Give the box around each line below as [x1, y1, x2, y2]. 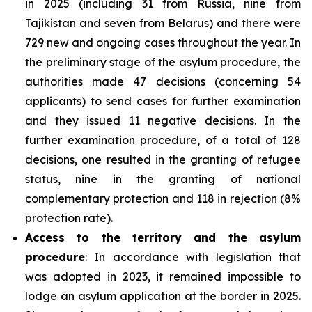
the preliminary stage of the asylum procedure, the [25, 55, 301, 69]
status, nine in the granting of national [25, 172, 301, 186]
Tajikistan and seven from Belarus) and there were [25, 16, 301, 30]
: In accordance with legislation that [85, 250, 301, 264]
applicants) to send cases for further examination [25, 94, 301, 108]
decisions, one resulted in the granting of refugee [25, 153, 301, 166]
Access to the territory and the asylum [25, 231, 301, 244]
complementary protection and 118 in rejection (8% [25, 192, 301, 205]
